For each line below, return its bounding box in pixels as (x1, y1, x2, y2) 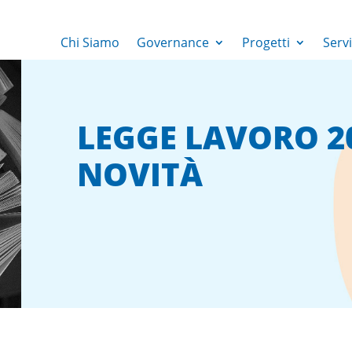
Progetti (241, 34, 290, 51)
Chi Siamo (60, 34, 119, 51)
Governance (136, 34, 209, 51)
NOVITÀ (77, 152, 203, 196)
